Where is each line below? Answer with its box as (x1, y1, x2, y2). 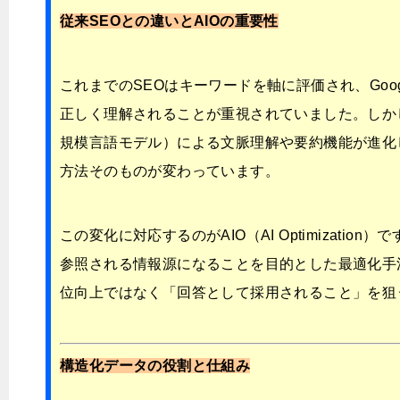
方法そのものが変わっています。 (60, 163, 279, 179)
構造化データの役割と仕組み (60, 358, 251, 374)
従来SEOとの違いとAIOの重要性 (60, 13, 279, 29)
